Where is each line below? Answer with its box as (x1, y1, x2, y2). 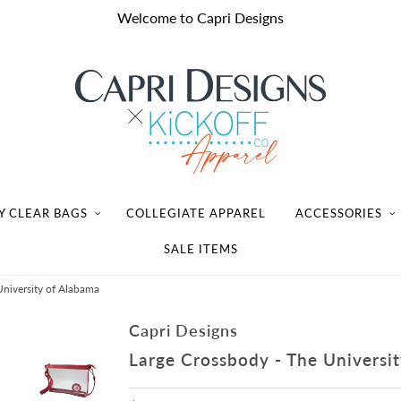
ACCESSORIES (294, 205, 382, 220)
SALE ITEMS (163, 241, 238, 256)
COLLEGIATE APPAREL (125, 205, 266, 220)
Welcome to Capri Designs (117, 9, 284, 26)
